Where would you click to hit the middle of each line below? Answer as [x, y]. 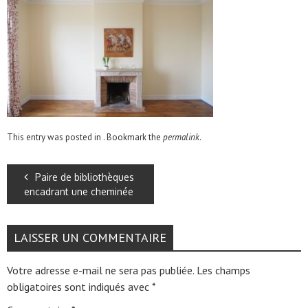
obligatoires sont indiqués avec [79, 287]
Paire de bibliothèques [85, 177]
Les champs [223, 270]
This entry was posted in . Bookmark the [85, 137]
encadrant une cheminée [79, 191]
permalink [181, 137]
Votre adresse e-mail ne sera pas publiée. [100, 270]
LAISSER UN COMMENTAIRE [90, 238]
